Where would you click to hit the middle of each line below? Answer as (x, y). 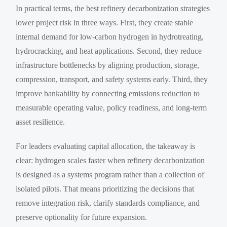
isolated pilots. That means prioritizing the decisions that (105, 188)
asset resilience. (41, 122)
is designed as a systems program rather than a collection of (110, 174)
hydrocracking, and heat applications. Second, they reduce (109, 51)
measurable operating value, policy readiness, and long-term (111, 107)
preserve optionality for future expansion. (82, 217)
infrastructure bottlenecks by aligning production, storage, (108, 65)
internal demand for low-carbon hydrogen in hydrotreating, (110, 36)
